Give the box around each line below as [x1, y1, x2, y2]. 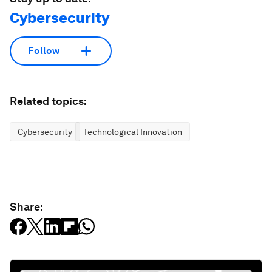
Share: [10, 200, 43, 213]
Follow [28, 45, 59, 56]
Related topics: [10, 94, 87, 107]
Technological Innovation [83, 126, 182, 137]
